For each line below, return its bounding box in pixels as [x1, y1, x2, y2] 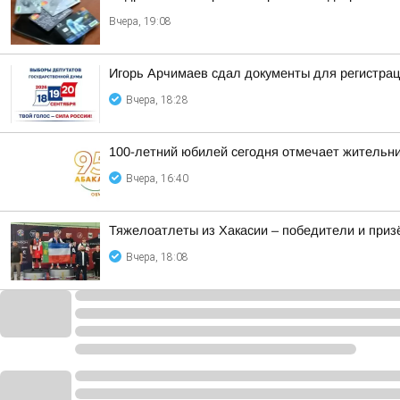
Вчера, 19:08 [109, 15, 171, 28]
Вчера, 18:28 [126, 94, 188, 106]
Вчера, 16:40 [126, 172, 188, 185]
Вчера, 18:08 [126, 251, 188, 263]
